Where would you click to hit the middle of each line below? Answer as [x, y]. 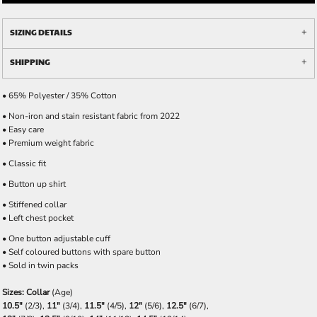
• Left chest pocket [38, 218]
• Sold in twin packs [40, 265]
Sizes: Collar [26, 292]
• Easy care [23, 129]
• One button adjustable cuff [56, 238]
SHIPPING [30, 62]
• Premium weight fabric [48, 143]
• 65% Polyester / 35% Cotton [59, 96]
